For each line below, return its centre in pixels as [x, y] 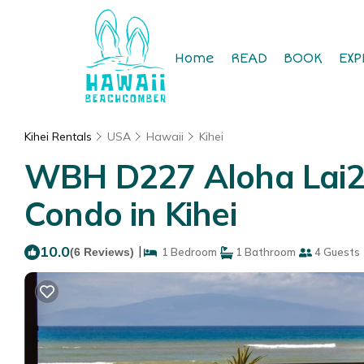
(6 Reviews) [102, 252]
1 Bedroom [187, 252]
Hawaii [165, 136]
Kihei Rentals [60, 136]
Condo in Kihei [130, 214]
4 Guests [336, 252]
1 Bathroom [264, 252]
